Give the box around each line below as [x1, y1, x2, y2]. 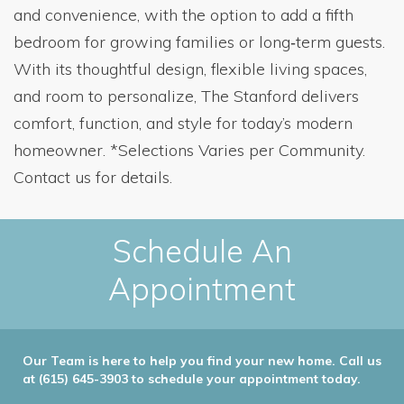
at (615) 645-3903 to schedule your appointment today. [23, 371, 361, 387]
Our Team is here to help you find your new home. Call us [23, 353, 381, 369]
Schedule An [112, 232, 292, 271]
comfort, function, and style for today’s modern [14, 113, 353, 133]
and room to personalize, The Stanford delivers [14, 86, 359, 106]
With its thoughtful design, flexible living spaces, [14, 59, 367, 79]
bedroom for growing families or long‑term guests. [14, 32, 385, 52]
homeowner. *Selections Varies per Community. [14, 140, 365, 161]
